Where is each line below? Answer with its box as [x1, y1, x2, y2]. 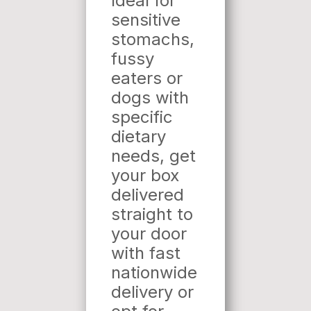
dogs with [111, 87, 189, 108]
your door [111, 224, 187, 244]
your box [111, 165, 179, 185]
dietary [111, 126, 166, 146]
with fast [111, 243, 180, 263]
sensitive [111, 10, 180, 30]
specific [111, 107, 173, 127]
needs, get [111, 146, 196, 166]
